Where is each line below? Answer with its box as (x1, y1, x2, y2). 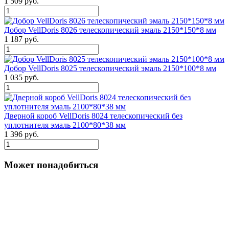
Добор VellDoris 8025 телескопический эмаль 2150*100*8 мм (4, 64, 216, 73)
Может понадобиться (4, 159, 98, 171)
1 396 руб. (4, 130, 39, 139)
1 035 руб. (4, 73, 39, 82)
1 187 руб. (4, 35, 39, 44)
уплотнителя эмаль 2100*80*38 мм (4, 121, 126, 130)
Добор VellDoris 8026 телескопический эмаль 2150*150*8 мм (4, 26, 216, 35)
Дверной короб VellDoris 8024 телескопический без (4, 111, 182, 121)
